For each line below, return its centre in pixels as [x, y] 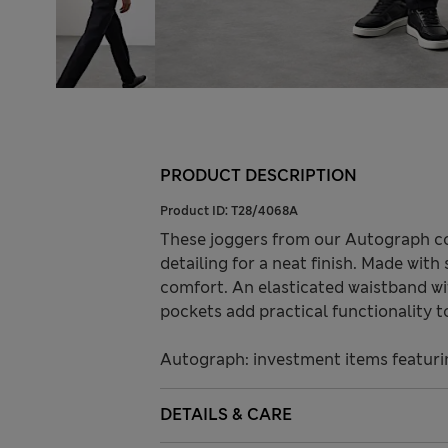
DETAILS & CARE [226, 415]
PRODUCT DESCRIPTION [258, 176]
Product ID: [195, 211]
